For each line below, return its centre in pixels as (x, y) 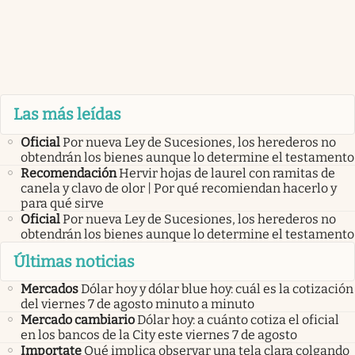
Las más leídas (67, 115)
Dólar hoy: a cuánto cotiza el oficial (238, 320)
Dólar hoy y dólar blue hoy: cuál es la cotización (217, 289)
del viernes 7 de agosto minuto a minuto (137, 304)
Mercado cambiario (78, 320)
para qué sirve (62, 203)
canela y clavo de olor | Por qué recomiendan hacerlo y (179, 188)
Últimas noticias (74, 261)
